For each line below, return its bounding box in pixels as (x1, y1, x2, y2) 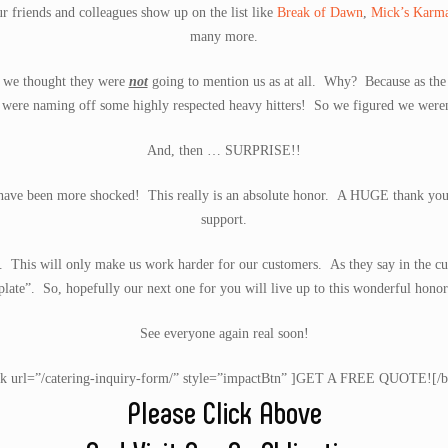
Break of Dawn (277, 5, 363, 20)
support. (201, 212, 247, 227)
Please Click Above (126, 392, 322, 430)
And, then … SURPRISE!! (147, 143, 301, 158)
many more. (190, 29, 258, 44)
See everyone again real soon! (139, 326, 309, 341)
